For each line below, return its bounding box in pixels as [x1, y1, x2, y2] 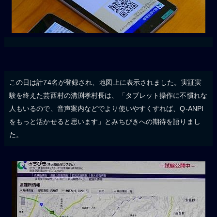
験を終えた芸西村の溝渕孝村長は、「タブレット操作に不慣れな [9, 92, 207, 100]
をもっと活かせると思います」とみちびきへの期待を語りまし [9, 118, 201, 126]
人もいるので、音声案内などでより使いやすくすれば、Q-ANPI [9, 105, 204, 113]
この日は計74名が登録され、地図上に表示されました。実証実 [9, 78, 201, 87]
